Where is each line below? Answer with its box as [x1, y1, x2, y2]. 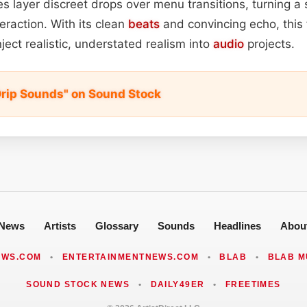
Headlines [213, 219, 261, 232]
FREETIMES [225, 279, 281, 289]
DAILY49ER [150, 279, 205, 289]
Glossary [95, 219, 138, 232]
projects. [244, 36, 295, 51]
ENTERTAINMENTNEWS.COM [62, 251, 199, 262]
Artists [43, 219, 76, 232]
